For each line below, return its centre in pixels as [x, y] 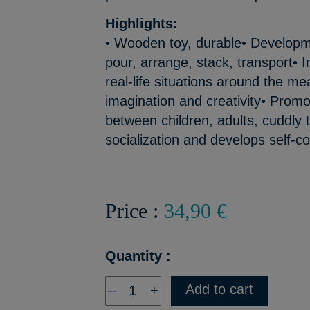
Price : [135, 211]
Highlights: [142, 24]
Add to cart [220, 289]
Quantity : [138, 256]
